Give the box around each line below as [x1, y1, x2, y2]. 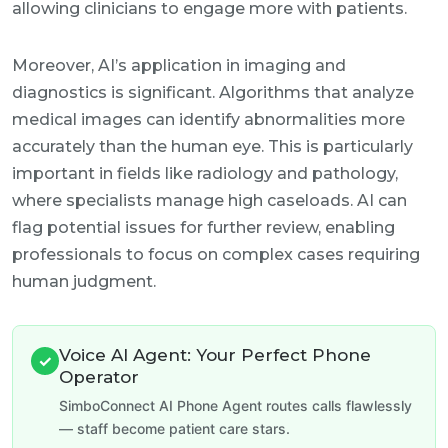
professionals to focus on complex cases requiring [12, 245, 420, 264]
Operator [59, 367, 139, 387]
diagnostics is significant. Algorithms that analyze [12, 83, 414, 102]
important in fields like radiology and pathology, [12, 164, 398, 183]
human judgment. [12, 272, 156, 291]
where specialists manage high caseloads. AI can [12, 191, 407, 210]
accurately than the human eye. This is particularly [12, 137, 413, 156]
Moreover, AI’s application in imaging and [12, 56, 346, 75]
